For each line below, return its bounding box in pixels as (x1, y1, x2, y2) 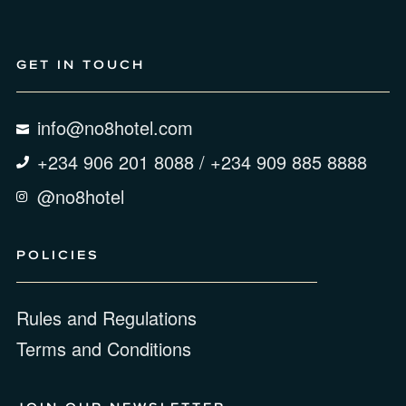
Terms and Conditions (16, 335, 191, 362)
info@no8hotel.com (36, 114, 193, 140)
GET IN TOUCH (16, 55, 145, 74)
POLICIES (16, 246, 100, 265)
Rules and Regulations (16, 304, 197, 331)
